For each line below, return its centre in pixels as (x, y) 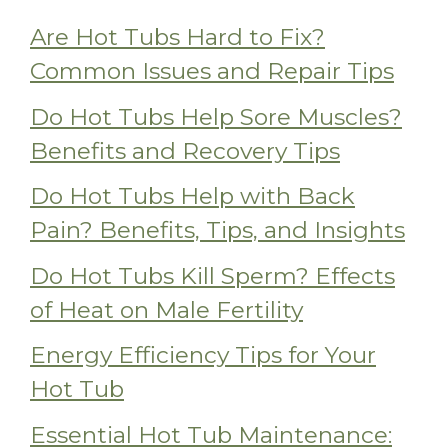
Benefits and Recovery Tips (185, 150)
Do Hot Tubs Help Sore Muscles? (216, 116)
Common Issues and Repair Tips (212, 71)
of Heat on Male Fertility (166, 309)
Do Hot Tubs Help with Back (192, 196)
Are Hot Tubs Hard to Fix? (177, 37)
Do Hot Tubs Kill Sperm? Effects (212, 275)
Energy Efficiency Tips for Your (203, 355)
